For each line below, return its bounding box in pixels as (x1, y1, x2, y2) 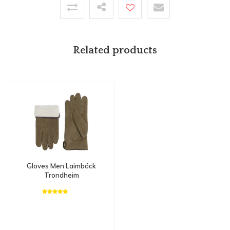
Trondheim (44, 170, 79, 179)
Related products (73, 45, 157, 56)
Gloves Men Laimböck (27, 161, 96, 170)
